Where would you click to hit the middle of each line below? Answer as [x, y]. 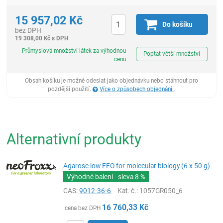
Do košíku [178, 24]
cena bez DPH [83, 208]
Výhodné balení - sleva [101, 176]
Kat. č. [127, 190]
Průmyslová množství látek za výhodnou [74, 51]
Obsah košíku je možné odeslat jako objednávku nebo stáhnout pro [111, 80]
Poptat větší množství [172, 54]
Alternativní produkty [74, 139]
